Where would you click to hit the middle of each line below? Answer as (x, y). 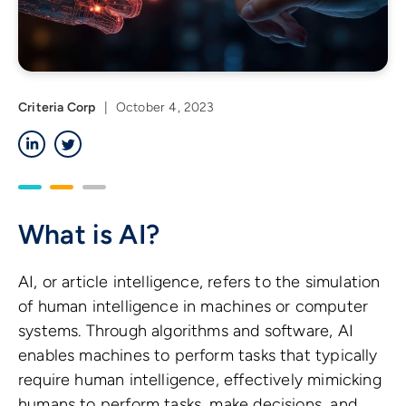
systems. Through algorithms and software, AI (186, 330)
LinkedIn (70, 137)
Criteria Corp (57, 107)
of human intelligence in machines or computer (193, 306)
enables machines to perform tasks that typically (198, 355)
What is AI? (89, 234)
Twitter (103, 137)
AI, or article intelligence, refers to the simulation (199, 281)
